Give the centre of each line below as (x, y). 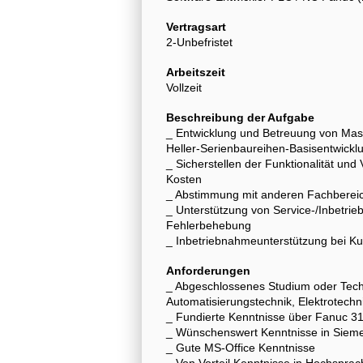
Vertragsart (196, 26)
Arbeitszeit (196, 72)
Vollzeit (184, 87)
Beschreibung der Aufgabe (240, 117)
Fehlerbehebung (209, 225)
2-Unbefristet (199, 42)
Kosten (184, 179)
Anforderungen (208, 270)
